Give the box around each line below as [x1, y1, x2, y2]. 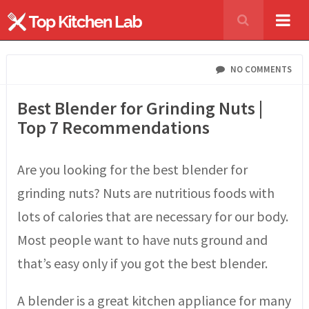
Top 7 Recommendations [17, 116, 210, 139]
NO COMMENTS [228, 63, 292, 75]
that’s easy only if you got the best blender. [17, 255, 268, 272]
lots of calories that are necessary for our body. [17, 208, 288, 225]
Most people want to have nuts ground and [17, 231, 268, 248]
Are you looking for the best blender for [17, 161, 248, 178]
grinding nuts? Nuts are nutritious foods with [17, 184, 275, 201]
